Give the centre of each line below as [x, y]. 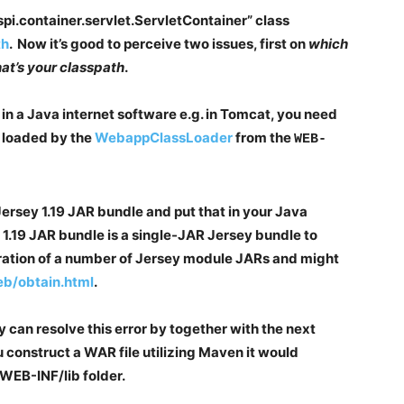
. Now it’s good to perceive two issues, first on [159, 44]
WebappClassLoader [164, 138]
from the [263, 138]
